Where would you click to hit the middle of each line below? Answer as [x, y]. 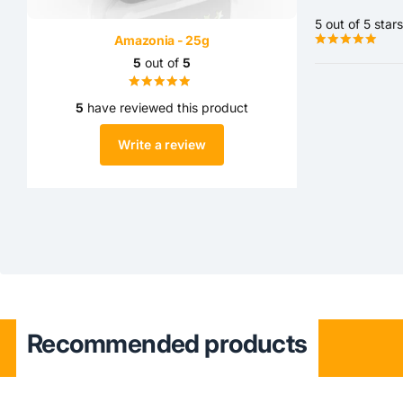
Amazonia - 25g [162, 40]
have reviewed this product [166, 107]
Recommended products [167, 344]
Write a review [162, 144]
